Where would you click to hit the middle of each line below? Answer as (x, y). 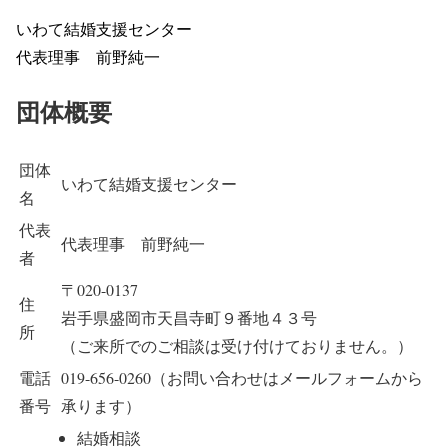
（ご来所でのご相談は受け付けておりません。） (237, 345)
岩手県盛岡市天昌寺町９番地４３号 (189, 317)
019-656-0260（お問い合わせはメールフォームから (242, 377)
